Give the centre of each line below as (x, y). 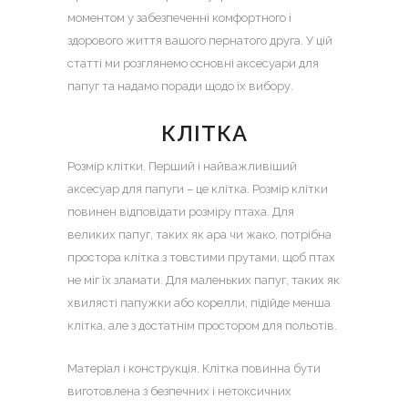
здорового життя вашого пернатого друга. (187, 41)
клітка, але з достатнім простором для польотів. (202, 326)
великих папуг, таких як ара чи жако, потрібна (199, 235)
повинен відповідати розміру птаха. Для (181, 212)
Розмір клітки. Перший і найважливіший (182, 166)
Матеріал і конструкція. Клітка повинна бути (194, 368)
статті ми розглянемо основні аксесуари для (193, 63)
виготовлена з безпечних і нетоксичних (179, 391)
